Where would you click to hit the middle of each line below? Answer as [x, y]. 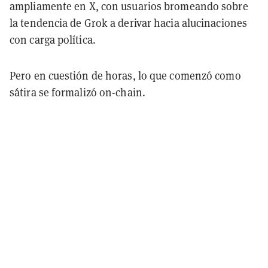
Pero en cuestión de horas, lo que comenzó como [125, 75]
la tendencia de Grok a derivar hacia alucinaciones [129, 23]
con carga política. [53, 39]
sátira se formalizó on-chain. [77, 92]
